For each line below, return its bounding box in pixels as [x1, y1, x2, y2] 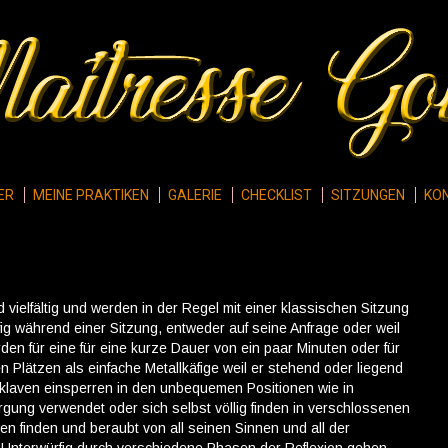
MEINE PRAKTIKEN [32, 187, 149, 203]
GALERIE [167, 187, 222, 203]
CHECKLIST [240, 187, 312, 203]
